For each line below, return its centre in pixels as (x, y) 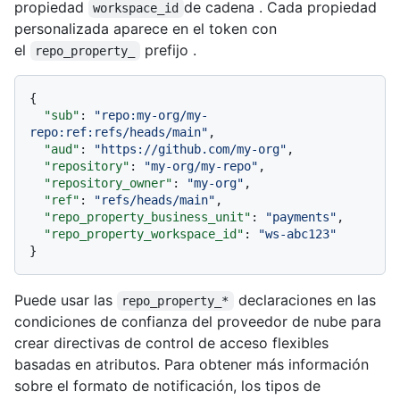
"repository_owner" (108, 183)
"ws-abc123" (297, 233)
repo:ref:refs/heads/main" (119, 132)
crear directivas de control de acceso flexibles (171, 342)
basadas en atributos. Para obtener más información (192, 364)
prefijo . (168, 50)
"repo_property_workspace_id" (144, 233)
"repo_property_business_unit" (147, 217)
